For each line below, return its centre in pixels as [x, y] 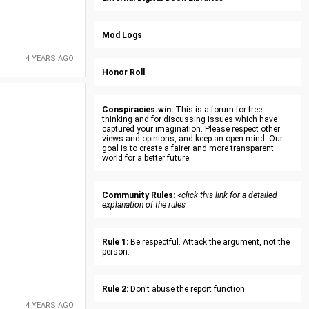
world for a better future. [147, 158]
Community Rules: [139, 195]
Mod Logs [122, 35]
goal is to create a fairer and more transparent [188, 148]
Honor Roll [123, 72]
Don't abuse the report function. [188, 289]
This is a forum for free [218, 110]
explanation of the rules [144, 205]
